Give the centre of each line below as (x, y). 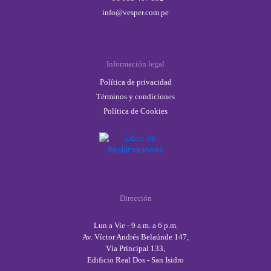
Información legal (135, 64)
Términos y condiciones (135, 96)
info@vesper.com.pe (135, 12)
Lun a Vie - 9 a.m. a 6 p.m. (135, 225)
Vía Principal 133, (135, 248)
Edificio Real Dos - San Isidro (135, 260)
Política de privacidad (135, 82)
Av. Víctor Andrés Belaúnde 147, (135, 237)
